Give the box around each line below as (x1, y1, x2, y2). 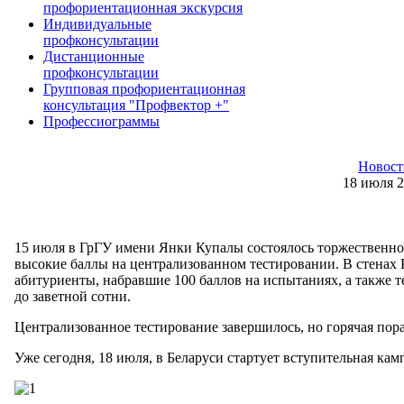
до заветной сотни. (14, 288, 131, 304)
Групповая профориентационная (43, 80, 245, 96)
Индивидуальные (43, 15, 151, 32)
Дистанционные (43, 48, 144, 64)
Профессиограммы (43, 113, 160, 129)
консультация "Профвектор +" (43, 96, 229, 113)
